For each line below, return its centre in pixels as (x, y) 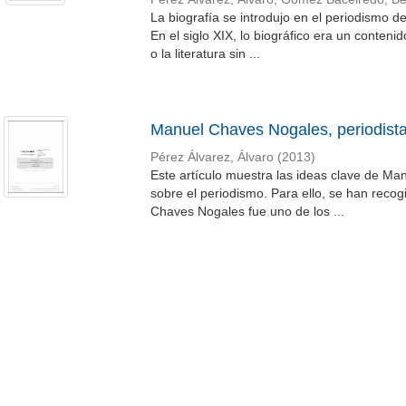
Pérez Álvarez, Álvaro (212, 157)
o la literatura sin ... (205, 53)
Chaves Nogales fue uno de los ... (247, 211)
